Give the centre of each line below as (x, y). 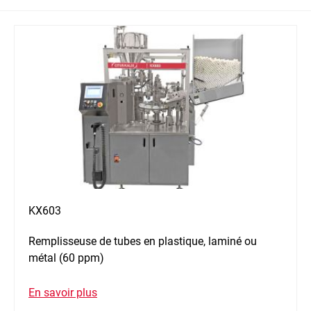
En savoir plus (63, 293)
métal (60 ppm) (66, 258)
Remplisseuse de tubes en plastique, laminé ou (143, 242)
